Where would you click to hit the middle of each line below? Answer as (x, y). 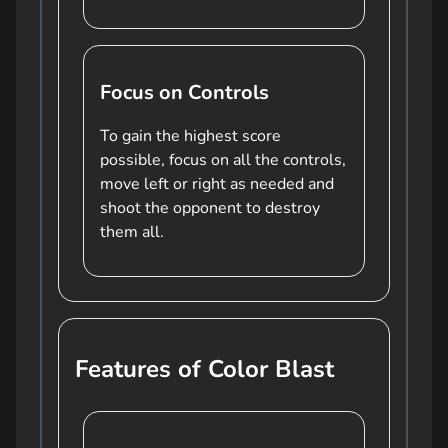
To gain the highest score (190, 136)
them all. (132, 232)
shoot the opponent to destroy (210, 208)
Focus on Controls (184, 92)
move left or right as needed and (217, 184)
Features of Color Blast (204, 369)
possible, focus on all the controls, (223, 160)
